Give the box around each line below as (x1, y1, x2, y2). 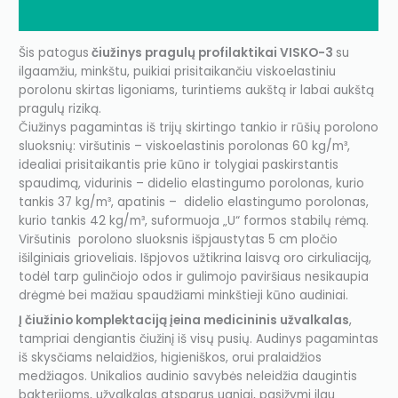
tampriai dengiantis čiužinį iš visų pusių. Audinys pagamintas (19, 330, 379, 347)
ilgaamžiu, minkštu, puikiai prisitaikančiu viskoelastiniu (19, 62, 337, 80)
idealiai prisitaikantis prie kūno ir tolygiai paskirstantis (19, 155, 339, 173)
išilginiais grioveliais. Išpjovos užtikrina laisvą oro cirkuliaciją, (19, 249, 372, 267)
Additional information (19, 7, 168, 25)
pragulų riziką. (19, 99, 102, 117)
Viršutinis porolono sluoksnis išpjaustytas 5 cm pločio (19, 230, 338, 248)
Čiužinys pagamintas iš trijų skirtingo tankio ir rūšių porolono (19, 118, 379, 136)
